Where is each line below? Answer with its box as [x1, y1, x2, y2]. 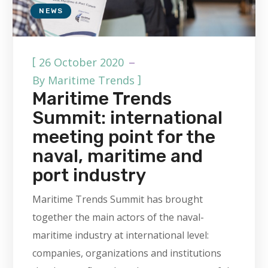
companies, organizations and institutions [32, 246, 222, 260]
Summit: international [32, 107, 223, 129]
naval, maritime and [32, 145, 203, 167]
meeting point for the [32, 126, 216, 148]
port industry [32, 165, 147, 187]
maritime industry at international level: [32, 229, 209, 242]
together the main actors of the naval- [32, 211, 205, 224]
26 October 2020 [39, 55, 124, 70]
